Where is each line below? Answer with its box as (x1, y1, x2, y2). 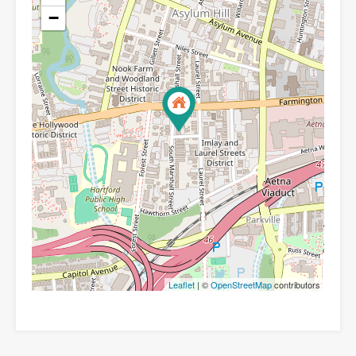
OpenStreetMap (211, 278, 272, 292)
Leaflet (168, 278, 195, 292)
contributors (272, 278, 320, 292)
